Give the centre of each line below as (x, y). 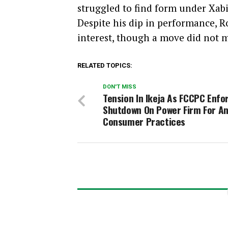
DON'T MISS (120, 87)
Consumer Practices (144, 122)
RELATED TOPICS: (105, 66)
